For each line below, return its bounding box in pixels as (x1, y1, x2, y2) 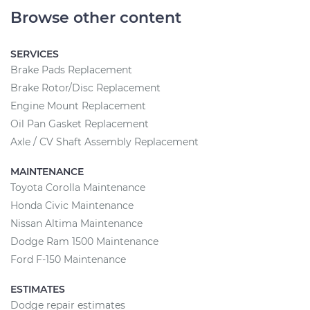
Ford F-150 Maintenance (10, 253, 126, 266)
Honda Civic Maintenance (10, 199, 134, 212)
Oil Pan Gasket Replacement (10, 118, 149, 130)
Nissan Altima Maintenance (10, 217, 143, 230)
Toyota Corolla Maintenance (10, 181, 145, 194)
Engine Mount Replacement (10, 100, 146, 112)
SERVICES (10, 48, 59, 60)
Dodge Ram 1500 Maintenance (10, 235, 158, 248)
